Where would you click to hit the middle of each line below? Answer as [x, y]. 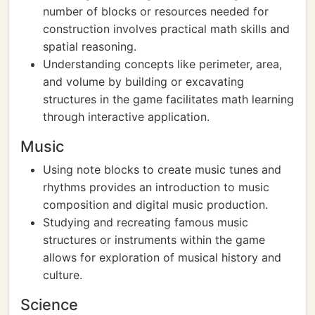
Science [49, 304]
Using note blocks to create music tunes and [162, 169]
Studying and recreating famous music [146, 222]
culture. [63, 275]
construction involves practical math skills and [166, 29]
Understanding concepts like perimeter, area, [162, 64]
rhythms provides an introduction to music [156, 187]
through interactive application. [126, 117]
